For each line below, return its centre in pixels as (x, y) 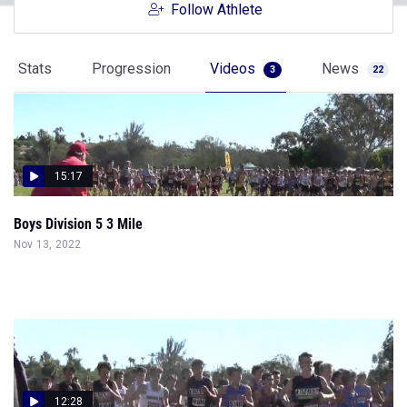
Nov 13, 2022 (48, 244)
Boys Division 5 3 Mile (78, 224)
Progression (131, 69)
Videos (235, 69)
